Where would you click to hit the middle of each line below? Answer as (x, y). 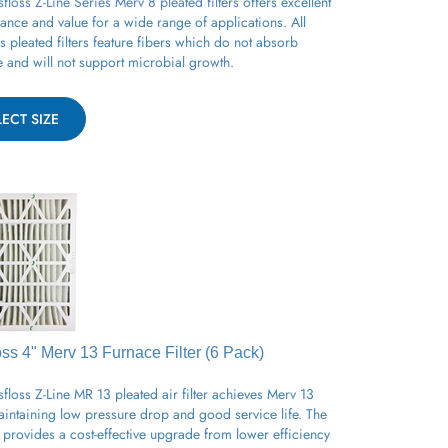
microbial (156, 54)
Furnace (131, 345)
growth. (209, 54)
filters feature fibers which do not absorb (175, 34)
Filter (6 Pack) (212, 345)
